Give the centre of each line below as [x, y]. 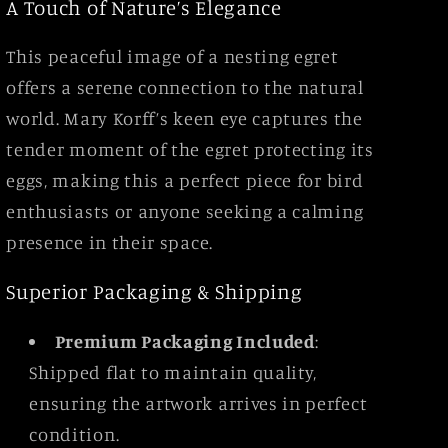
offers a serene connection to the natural [185, 87]
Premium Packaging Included [184, 340]
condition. [74, 433]
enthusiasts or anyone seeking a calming [185, 211]
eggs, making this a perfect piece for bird [185, 180]
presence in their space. [109, 242]
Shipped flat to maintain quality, [173, 371]
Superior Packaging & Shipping [154, 291]
